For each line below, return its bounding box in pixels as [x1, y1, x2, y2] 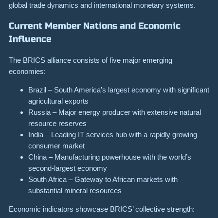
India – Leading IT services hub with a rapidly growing [28, 130, 197, 139]
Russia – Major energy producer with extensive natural [28, 108, 201, 117]
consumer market [28, 142, 85, 150]
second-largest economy [28, 164, 107, 173]
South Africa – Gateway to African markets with [28, 175, 178, 184]
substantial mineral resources [28, 186, 122, 195]
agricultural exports [28, 97, 89, 106]
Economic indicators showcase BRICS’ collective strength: [9, 205, 195, 214]
